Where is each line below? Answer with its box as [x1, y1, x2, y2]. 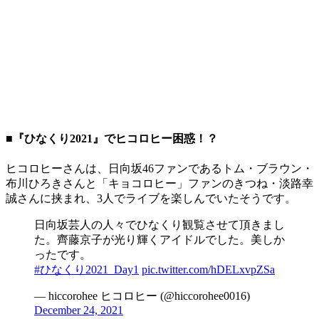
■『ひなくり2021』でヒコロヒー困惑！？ [6, 132, 218, 145]
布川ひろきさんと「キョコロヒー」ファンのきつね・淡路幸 [6, 177, 313, 189]
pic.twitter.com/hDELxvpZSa [142, 263, 275, 276]
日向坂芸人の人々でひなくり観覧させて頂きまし [34, 218, 285, 231]
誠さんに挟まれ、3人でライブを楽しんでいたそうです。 [6, 192, 296, 204]
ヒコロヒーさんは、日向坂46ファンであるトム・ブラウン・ [6, 162, 313, 174]
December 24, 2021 [34, 303, 123, 316]
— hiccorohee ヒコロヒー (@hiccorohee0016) [34, 289, 250, 302]
